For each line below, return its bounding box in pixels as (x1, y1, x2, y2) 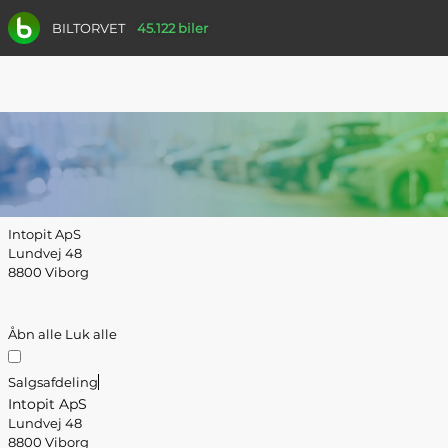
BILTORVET (52, 19, 125, 36)
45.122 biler (137, 20, 208, 36)
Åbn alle (8, 326, 65, 342)
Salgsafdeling (8, 374, 98, 390)
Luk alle (65, 326, 117, 342)
